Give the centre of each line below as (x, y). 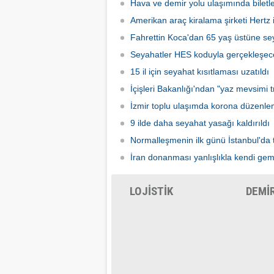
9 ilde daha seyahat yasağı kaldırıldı (200, 123)
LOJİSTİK (151, 191)
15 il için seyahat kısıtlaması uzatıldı (200, 72)
